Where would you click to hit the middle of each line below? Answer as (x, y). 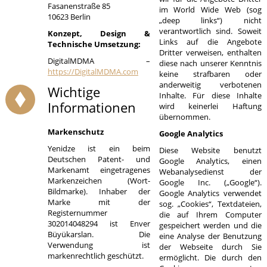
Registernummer (77, 213)
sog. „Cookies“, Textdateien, (210, 204)
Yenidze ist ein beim (99, 148)
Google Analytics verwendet (210, 193)
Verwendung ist (99, 245)
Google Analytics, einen (210, 161)
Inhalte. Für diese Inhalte (210, 95)
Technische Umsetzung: (94, 44)
